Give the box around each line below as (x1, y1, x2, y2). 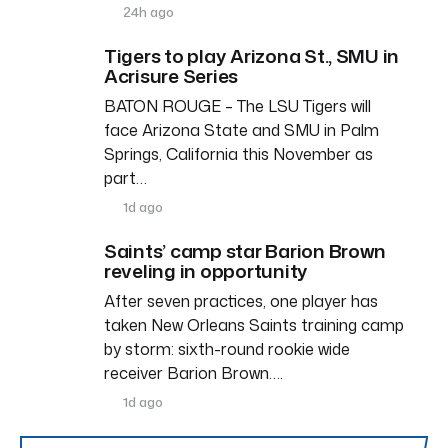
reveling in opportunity (104, 256, 309, 284)
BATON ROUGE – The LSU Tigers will (104, 94, 371, 117)
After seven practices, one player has (104, 289, 378, 312)
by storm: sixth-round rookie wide (104, 337, 350, 360)
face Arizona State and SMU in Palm (104, 118, 379, 141)
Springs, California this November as (104, 142, 373, 165)
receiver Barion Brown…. (104, 361, 283, 384)
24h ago (120, 2, 175, 21)
